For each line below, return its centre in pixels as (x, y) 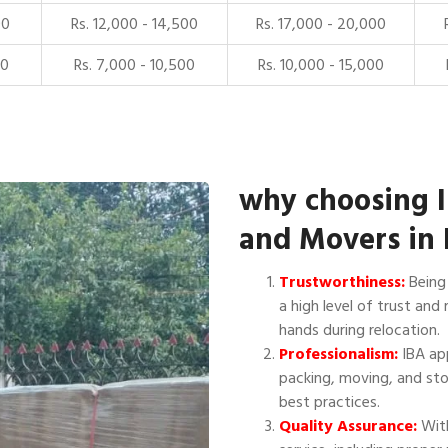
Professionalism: (338, 354)
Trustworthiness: (342, 282)
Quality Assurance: (348, 426)
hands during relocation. (359, 330)
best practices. (329, 402)
